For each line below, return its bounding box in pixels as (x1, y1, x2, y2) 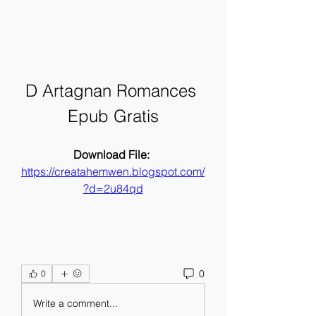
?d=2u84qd (83, 181, 143, 195)
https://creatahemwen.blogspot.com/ (21, 164, 205, 178)
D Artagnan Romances (25, 80, 196, 101)
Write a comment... (33, 296, 118, 310)
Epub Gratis (67, 106, 159, 126)
